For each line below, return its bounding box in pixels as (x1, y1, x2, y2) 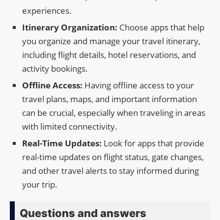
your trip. (22, 178, 57, 190)
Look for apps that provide (102, 137, 204, 149)
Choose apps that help (119, 21, 204, 33)
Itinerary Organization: (22, 21, 119, 33)
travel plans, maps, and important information (22, 93, 197, 105)
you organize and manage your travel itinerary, (22, 35, 200, 47)
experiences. (22, 4, 72, 16)
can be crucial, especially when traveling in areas (22, 107, 205, 118)
